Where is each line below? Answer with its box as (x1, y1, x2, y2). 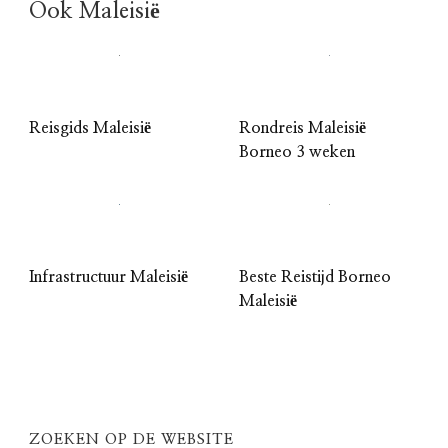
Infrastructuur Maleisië (29, 268, 188, 285)
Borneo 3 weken (239, 143, 355, 160)
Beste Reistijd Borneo (239, 268, 391, 285)
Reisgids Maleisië (29, 119, 151, 136)
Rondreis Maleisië (239, 119, 366, 136)
